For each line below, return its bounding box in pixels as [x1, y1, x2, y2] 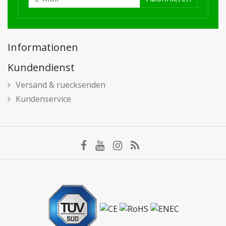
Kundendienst [8, 61, 75, 74]
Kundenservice [16, 93, 71, 104]
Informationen [8, 40, 78, 54]
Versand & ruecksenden [16, 79, 105, 90]
